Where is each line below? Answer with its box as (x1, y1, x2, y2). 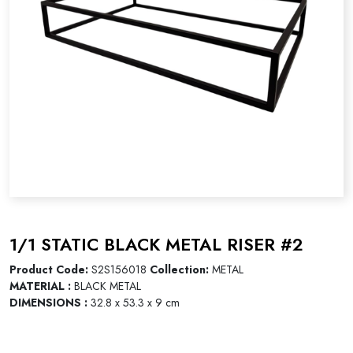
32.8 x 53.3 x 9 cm (87, 295, 180, 311)
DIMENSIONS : (9, 295, 87, 311)
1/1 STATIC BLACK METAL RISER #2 (9, 232, 303, 257)
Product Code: (9, 262, 91, 278)
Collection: (150, 262, 212, 278)
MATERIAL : (9, 278, 71, 295)
